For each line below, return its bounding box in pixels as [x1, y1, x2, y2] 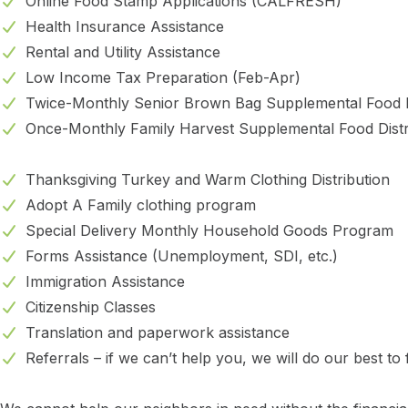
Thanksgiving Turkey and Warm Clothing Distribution [25, 170, 390, 189]
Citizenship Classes [25, 298, 156, 317]
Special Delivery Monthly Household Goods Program [25, 221, 393, 240]
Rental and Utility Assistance [25, 43, 220, 62]
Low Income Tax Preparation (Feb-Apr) [25, 68, 301, 87]
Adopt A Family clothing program [25, 196, 256, 215]
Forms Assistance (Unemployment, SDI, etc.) [25, 247, 338, 266]
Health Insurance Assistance [25, 17, 224, 36]
